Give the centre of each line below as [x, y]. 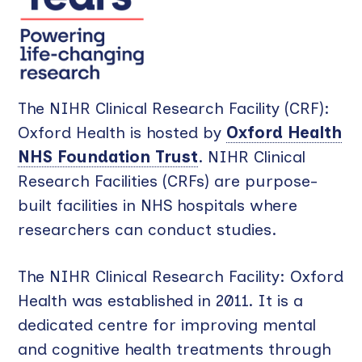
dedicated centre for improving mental [167, 325]
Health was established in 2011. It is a [161, 301]
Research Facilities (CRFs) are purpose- [168, 181]
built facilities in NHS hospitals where [158, 206]
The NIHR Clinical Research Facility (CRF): [174, 109]
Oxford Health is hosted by [122, 133]
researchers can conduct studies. [150, 230]
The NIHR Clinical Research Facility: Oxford [181, 277]
